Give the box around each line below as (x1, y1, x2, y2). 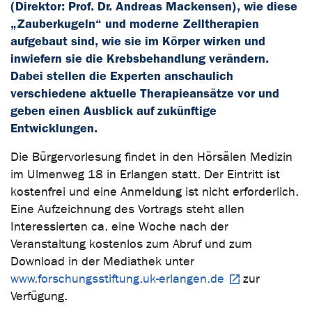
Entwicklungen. (10, 120, 97, 136)
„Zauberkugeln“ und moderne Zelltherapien (10, 15, 259, 31)
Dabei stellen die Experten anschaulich (10, 68, 233, 84)
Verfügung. (10, 288, 68, 304)
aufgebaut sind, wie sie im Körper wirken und (10, 33, 265, 49)
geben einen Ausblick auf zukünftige (10, 102, 217, 118)
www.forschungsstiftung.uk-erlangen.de (10, 271, 224, 286)
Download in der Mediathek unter (10, 253, 194, 269)
